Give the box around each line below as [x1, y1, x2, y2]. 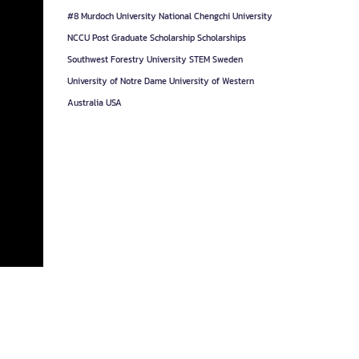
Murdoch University [80, 10, 156, 22]
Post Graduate [91, 31, 147, 44]
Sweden [212, 53, 243, 66]
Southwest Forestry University [67, 53, 187, 66]
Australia [67, 96, 103, 109]
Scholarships [196, 31, 246, 44]
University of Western [168, 75, 254, 87]
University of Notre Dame [67, 75, 167, 87]
